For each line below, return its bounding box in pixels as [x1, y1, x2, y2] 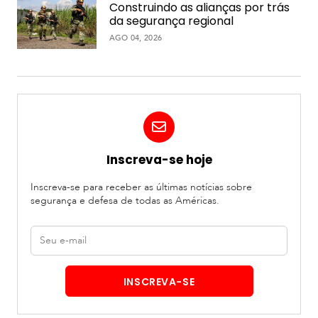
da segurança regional [109, 13, 234, 30]
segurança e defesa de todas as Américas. [30, 193, 219, 207]
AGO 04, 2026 [109, 33, 163, 44]
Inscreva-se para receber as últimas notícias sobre [30, 180, 252, 194]
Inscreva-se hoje [106, 150, 212, 168]
